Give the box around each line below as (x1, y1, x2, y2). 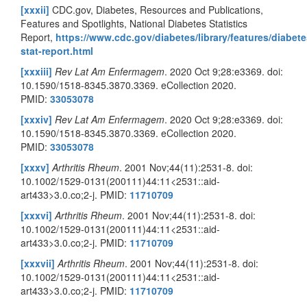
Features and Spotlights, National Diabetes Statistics (21, 16, 247, 31)
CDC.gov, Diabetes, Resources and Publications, (52, 3, 263, 17)
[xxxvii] (21, 256, 55, 271)
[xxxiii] (21, 64, 52, 79)
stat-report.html (21, 44, 93, 58)
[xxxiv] (21, 112, 52, 127)
